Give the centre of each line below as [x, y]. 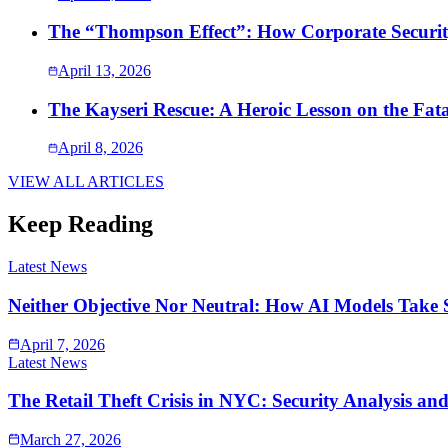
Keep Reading [80, 224]
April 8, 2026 [100, 148]
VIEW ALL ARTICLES [86, 182]
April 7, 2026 [62, 344]
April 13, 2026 [104, 70]
